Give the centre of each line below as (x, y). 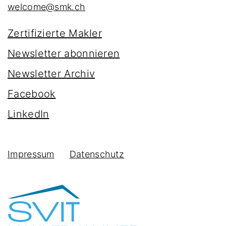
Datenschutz (97, 154)
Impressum (31, 154)
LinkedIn (29, 114)
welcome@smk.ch (47, 7)
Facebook (32, 94)
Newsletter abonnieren (64, 54)
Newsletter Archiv (51, 74)
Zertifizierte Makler (55, 34)
